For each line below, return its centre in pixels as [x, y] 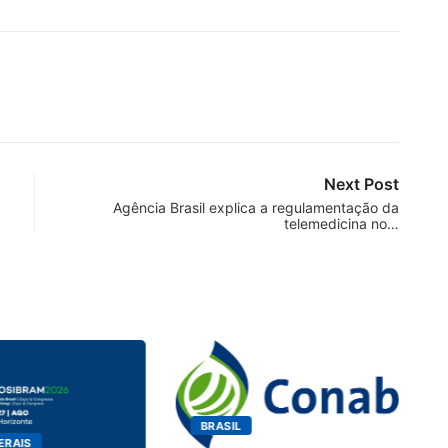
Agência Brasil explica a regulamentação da [256, 207]
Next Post [361, 183]
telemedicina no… [341, 223]
